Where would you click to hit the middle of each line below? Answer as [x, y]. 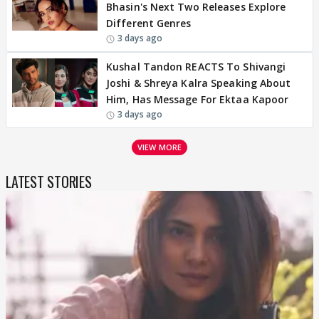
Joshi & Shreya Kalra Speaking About [199, 83]
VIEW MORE [159, 147]
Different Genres [149, 23]
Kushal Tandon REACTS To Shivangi [196, 67]
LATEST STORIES [49, 182]
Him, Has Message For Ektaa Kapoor [198, 99]
